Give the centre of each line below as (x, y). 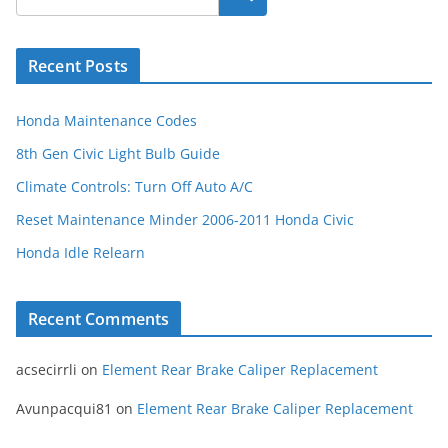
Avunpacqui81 (64, 408)
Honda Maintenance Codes (106, 120)
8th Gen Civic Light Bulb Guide (118, 153)
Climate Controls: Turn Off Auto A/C (134, 186)
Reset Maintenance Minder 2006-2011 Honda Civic (185, 219)
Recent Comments (99, 319)
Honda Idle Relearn (80, 252)
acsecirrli (46, 369)
